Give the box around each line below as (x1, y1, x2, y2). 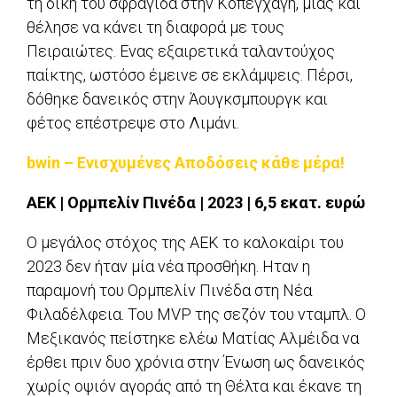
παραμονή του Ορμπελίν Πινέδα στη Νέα (27, 281, 312, 300)
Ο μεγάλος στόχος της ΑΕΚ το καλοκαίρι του (27, 233, 344, 253)
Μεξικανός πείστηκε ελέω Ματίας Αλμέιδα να (27, 329, 359, 348)
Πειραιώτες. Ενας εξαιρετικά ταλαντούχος (27, 42, 335, 61)
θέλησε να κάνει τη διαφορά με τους (27, 18, 284, 37)
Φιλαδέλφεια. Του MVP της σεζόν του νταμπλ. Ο (27, 305, 366, 324)
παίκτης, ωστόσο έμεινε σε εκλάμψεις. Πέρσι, (27, 66, 353, 85)
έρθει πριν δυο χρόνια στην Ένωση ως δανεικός (27, 353, 365, 372)
